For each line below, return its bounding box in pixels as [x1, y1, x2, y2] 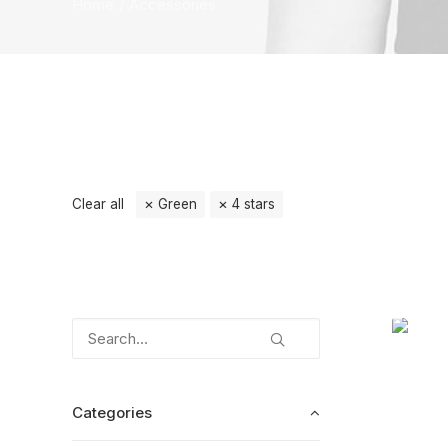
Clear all [72, 196, 124, 212]
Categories [72, 403, 152, 422]
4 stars [232, 196, 275, 212]
